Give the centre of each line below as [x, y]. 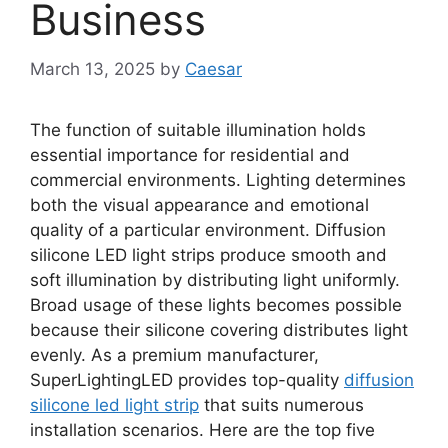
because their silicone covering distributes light [219, 329]
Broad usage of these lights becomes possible [216, 304]
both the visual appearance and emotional [199, 204]
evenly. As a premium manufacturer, [174, 354]
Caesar [213, 68]
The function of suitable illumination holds [198, 129]
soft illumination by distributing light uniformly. [215, 279]
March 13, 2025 [92, 68]
